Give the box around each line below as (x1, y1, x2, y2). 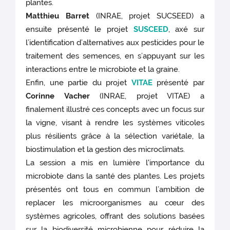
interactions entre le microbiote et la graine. (26, 64, 180, 74)
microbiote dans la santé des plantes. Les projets (26, 171, 204, 181)
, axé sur (168, 24, 204, 34)
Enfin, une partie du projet (26, 78, 131, 87)
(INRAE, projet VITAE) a (89, 91, 204, 101)
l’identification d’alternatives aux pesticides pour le (26, 37, 204, 47)
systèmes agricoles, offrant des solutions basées (26, 211, 204, 221)
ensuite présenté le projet (26, 24, 133, 34)
